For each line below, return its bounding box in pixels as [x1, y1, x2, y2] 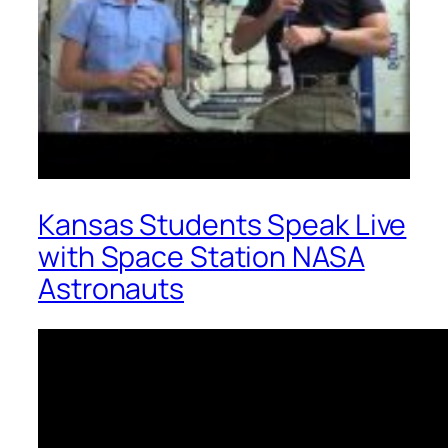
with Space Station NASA [38, 237, 365, 277]
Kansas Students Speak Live [38, 205, 407, 245]
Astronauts [38, 269, 184, 309]
